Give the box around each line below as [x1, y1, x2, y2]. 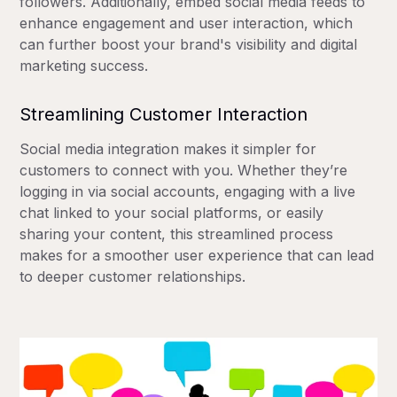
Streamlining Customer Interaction [19, 103, 308, 125]
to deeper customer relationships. [19, 267, 246, 285]
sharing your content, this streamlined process [19, 224, 334, 243]
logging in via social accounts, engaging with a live [19, 182, 356, 200]
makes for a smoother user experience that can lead [19, 245, 375, 264]
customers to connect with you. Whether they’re [19, 160, 348, 179]
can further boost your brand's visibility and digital [19, 35, 358, 53]
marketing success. [19, 56, 149, 74]
